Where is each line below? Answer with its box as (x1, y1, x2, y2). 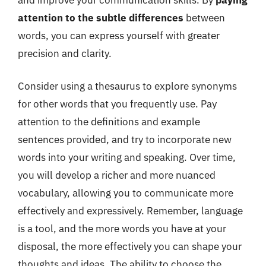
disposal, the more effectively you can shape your (18, 240, 242, 253)
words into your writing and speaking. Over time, (18, 151, 236, 164)
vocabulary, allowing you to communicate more (18, 186, 233, 199)
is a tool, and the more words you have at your (18, 222, 226, 235)
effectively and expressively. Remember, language (18, 204, 243, 217)
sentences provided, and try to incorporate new (18, 133, 232, 146)
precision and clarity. (18, 46, 112, 60)
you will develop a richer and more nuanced (18, 169, 216, 182)
